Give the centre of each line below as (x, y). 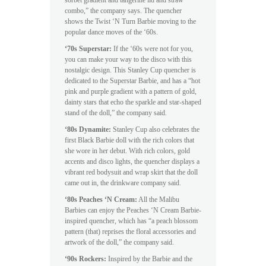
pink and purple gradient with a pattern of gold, (131, 91)
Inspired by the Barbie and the (149, 259)
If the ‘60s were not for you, (152, 48)
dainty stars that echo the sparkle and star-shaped (133, 102)
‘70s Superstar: (88, 48)
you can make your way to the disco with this (128, 59)
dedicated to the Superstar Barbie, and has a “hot (132, 80)
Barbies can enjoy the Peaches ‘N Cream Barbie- (133, 210)
